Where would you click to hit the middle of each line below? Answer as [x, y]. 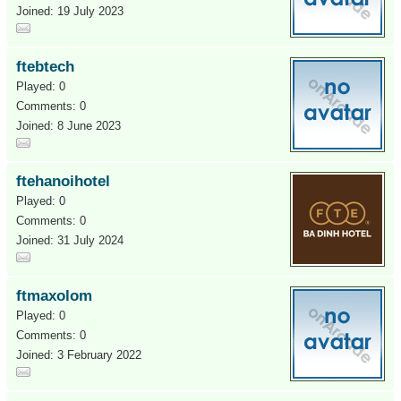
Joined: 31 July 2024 [70, 240]
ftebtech [45, 67]
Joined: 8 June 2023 [68, 126]
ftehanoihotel [63, 181]
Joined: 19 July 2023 [70, 11]
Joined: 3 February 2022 [79, 355]
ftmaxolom [54, 296]
